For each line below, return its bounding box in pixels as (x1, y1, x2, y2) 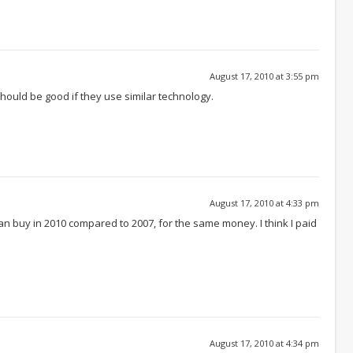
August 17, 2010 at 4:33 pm (210, 196, 319, 209)
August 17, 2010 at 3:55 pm (210, 69, 319, 82)
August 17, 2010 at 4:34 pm (210, 336, 319, 349)
